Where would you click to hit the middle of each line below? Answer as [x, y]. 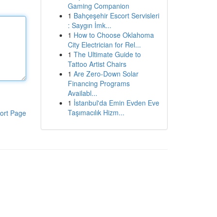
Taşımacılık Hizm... [96, 112]
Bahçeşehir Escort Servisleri [116, 15]
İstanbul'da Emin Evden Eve [116, 103]
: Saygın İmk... [89, 25]
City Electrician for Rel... [104, 45]
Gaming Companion [98, 6]
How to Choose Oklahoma [114, 35]
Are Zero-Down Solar [106, 74]
